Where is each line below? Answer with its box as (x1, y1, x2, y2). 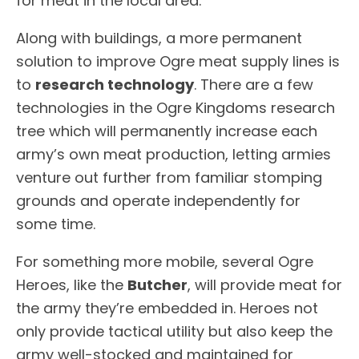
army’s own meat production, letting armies (16, 143, 331, 164)
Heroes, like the (16, 274, 127, 295)
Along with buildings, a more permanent (16, 27, 302, 48)
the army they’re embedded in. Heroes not (16, 297, 318, 318)
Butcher (127, 274, 188, 295)
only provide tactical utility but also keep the (16, 321, 333, 341)
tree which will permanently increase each (16, 120, 317, 141)
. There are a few (194, 74, 313, 95)
